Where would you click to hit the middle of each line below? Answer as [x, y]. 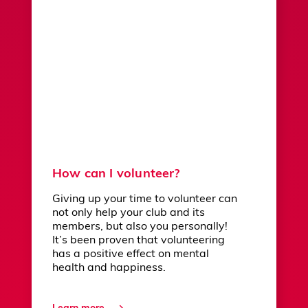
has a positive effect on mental [131, 255]
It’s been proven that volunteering [139, 241]
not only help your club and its [129, 213]
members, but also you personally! [140, 227]
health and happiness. [109, 268]
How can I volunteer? [116, 175]
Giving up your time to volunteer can [145, 200]
